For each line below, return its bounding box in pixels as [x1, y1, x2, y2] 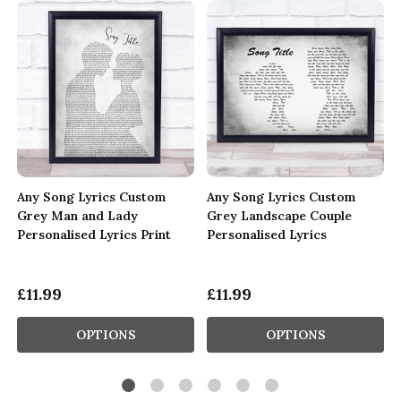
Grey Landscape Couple [207, 207, 352, 224]
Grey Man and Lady [17, 207, 138, 224]
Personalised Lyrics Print [17, 226, 171, 243]
